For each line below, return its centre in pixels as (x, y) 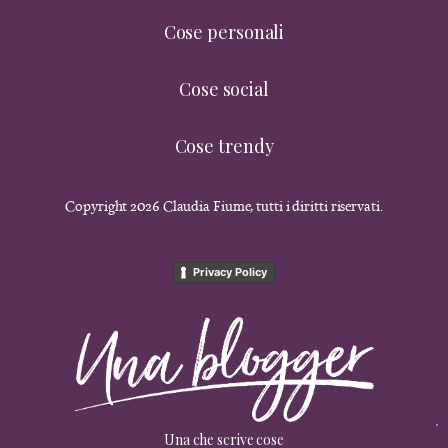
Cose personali (224, 32)
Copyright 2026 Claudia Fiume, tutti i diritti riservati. (224, 206)
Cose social (224, 89)
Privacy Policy (230, 271)
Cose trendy (224, 146)
